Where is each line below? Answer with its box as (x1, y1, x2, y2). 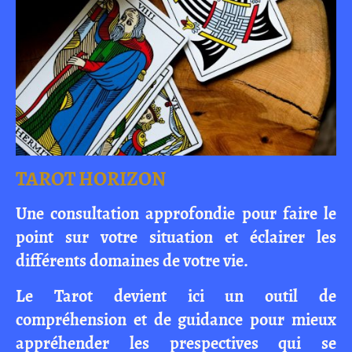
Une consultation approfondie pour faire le (16, 202, 336, 225)
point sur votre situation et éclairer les (16, 225, 336, 249)
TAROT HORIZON (16, 165, 166, 192)
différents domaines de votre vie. (16, 249, 248, 273)
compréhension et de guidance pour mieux (16, 308, 336, 332)
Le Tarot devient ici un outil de (16, 284, 336, 308)
